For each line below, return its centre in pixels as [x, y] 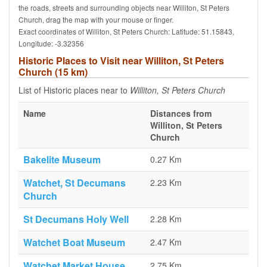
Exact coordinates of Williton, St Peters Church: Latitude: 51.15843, [126, 31]
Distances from [181, 113]
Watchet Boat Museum [74, 242]
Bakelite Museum [62, 159]
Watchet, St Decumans [74, 183]
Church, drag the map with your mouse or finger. [96, 19]
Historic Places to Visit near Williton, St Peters [121, 60]
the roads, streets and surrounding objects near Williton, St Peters [124, 7]
